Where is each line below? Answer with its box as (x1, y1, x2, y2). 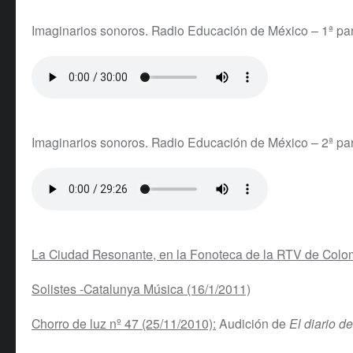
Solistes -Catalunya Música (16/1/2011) (32, 280, 251, 298)
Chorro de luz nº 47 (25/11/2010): (32, 314, 216, 333)
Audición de (216, 314, 289, 333)
